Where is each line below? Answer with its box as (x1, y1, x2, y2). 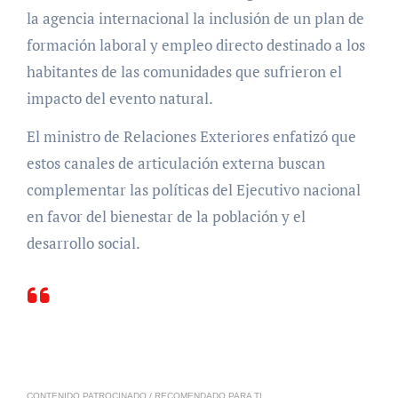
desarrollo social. (26, 232, 140, 253)
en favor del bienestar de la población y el (26, 205, 306, 227)
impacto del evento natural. (26, 87, 213, 108)
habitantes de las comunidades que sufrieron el (26, 60, 342, 82)
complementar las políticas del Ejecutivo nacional (26, 179, 361, 200)
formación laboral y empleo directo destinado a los (26, 34, 365, 55)
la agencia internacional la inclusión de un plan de (26, 7, 364, 28)
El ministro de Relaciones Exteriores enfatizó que (26, 125, 356, 147)
